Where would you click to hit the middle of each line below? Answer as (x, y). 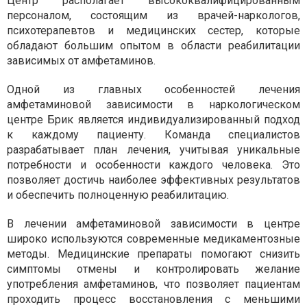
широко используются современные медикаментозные (153, 238)
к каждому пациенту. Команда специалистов (153, 134)
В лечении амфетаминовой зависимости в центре (153, 223)
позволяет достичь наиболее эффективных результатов (153, 180)
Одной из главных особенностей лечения (153, 89)
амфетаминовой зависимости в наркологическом (153, 104)
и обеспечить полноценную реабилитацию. (118, 195)
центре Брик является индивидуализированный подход (153, 119)
